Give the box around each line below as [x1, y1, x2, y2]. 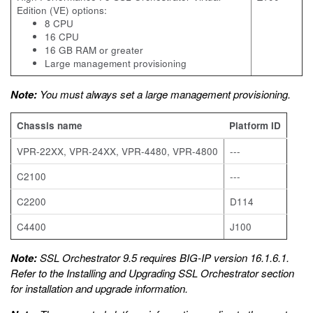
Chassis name [17, 119, 82, 132]
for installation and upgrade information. [10, 281, 188, 296]
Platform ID [229, 119, 281, 132]
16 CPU [45, 30, 79, 43]
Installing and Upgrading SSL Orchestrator [66, 265, 259, 280]
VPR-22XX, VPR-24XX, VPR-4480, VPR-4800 [17, 145, 218, 158]
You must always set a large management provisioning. [37, 87, 291, 101]
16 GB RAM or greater [45, 43, 143, 57]
